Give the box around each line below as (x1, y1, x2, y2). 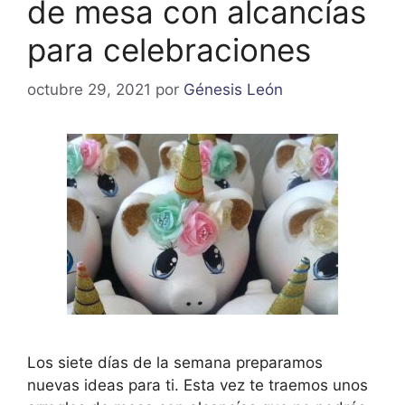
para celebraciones (27, 30, 311, 69)
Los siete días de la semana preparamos (27, 353, 323, 372)
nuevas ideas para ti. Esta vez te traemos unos (27, 376, 368, 395)
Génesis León (184, 80, 283, 99)
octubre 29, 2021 (27, 80, 151, 99)
